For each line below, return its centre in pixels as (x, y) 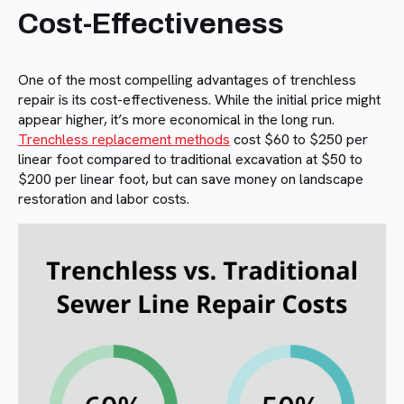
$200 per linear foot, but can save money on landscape (191, 179)
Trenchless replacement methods (124, 140)
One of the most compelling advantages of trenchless (187, 80)
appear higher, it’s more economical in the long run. (176, 120)
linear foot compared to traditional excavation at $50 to (190, 160)
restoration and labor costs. (104, 199)
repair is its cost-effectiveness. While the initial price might (199, 100)
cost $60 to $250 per (299, 140)
